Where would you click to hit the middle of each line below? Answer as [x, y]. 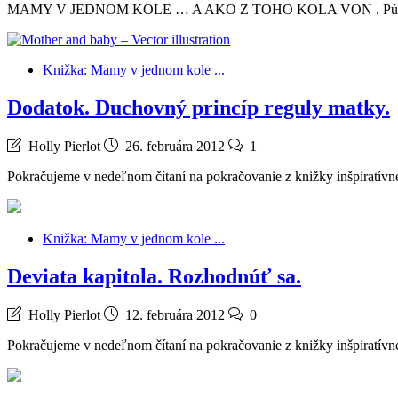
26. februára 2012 [175, 146]
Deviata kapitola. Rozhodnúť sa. [154, 276]
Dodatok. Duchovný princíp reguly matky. [199, 107]
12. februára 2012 [175, 314]
